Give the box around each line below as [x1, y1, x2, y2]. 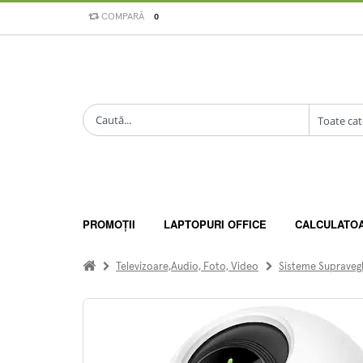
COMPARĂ [99, 11, 144, 22]
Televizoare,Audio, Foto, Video [116, 261, 258, 272]
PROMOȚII [83, 216, 135, 232]
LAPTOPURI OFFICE [164, 216, 267, 232]
